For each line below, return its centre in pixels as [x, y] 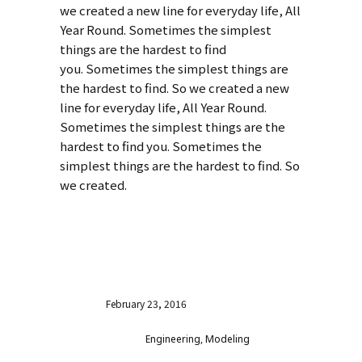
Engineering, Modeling [198, 339]
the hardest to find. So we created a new [175, 88]
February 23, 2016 [146, 304]
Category [99, 341]
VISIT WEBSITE [130, 240]
